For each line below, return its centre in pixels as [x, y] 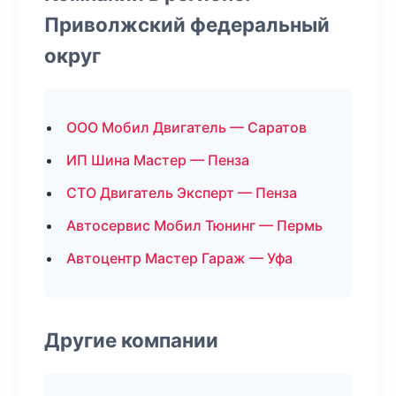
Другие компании [131, 340]
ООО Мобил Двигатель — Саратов [187, 127]
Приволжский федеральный [187, 24]
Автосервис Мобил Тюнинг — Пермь [194, 225]
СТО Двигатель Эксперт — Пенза [182, 193]
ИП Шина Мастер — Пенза [158, 160]
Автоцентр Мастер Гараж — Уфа [179, 258]
